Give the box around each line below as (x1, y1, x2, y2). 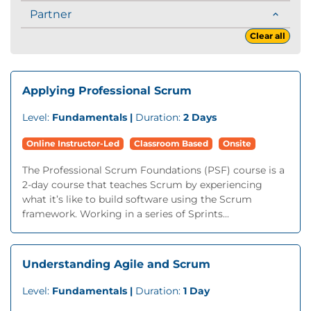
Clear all (250, 31, 285, 41)
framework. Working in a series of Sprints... (22, 208, 229, 220)
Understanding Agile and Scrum (22, 258, 210, 271)
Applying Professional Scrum (22, 84, 192, 97)
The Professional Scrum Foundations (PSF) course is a (22, 164, 285, 176)
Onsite (223, 138, 251, 149)
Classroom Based (134, 138, 208, 149)
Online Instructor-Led (26, 138, 119, 149)
